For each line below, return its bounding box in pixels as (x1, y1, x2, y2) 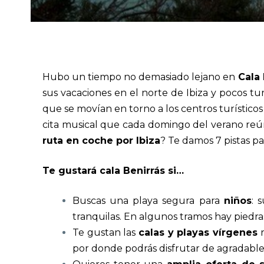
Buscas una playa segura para (72, 195, 224, 207)
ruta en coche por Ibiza (42, 135, 160, 147)
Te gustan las (72, 227, 138, 239)
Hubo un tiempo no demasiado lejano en (42, 71, 238, 83)
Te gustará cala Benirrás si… (42, 165, 184, 177)
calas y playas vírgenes (138, 227, 258, 239)
